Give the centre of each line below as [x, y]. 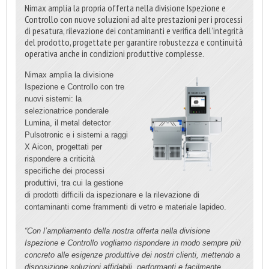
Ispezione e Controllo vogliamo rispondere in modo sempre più [133, 243]
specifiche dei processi [65, 171]
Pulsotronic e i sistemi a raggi [76, 134]
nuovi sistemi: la [53, 98]
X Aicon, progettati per [63, 147]
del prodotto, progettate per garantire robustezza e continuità [134, 42]
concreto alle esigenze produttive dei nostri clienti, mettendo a [132, 255]
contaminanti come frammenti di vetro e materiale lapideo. [125, 207]
